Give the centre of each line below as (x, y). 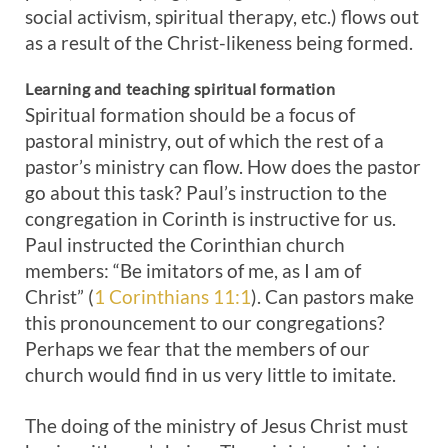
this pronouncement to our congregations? (205, 322)
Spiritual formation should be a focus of (190, 114)
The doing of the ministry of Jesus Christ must (216, 425)
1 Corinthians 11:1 (172, 296)
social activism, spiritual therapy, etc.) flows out (222, 16)
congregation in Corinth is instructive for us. (210, 218)
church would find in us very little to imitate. (210, 374)
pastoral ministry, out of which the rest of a (204, 140)
